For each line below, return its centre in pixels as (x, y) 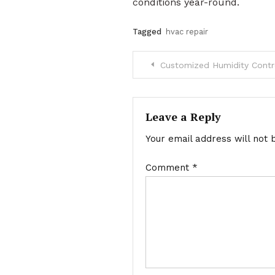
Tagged (148, 31)
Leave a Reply (183, 116)
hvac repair (187, 31)
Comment (168, 167)
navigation (181, 91)
